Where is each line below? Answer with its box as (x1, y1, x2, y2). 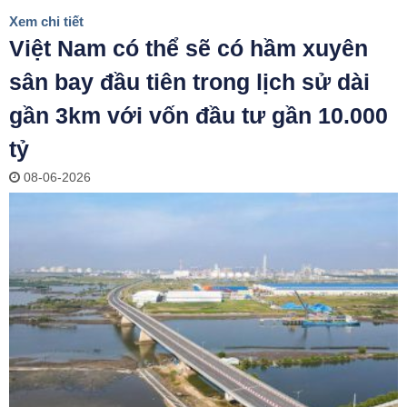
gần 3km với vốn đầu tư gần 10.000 (9, 102, 388, 128)
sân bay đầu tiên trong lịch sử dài (9, 68, 370, 94)
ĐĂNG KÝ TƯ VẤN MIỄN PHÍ (83, 180, 324, 201)
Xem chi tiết (9, 13, 84, 29)
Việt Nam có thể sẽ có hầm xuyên (9, 35, 368, 61)
